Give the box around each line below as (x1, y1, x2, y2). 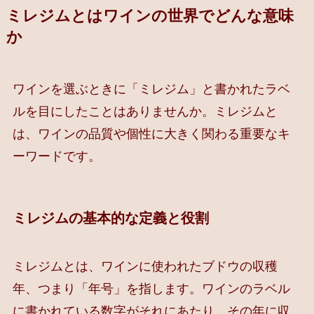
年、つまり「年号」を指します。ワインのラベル (12, 282, 290, 296)
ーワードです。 (12, 149, 101, 163)
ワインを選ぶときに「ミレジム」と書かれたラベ (12, 81, 290, 96)
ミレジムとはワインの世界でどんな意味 (6, 7, 294, 25)
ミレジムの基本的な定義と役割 (12, 210, 209, 226)
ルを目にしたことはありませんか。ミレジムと (12, 104, 278, 118)
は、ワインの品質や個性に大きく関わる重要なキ (12, 126, 290, 141)
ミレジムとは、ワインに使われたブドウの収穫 (12, 259, 278, 274)
